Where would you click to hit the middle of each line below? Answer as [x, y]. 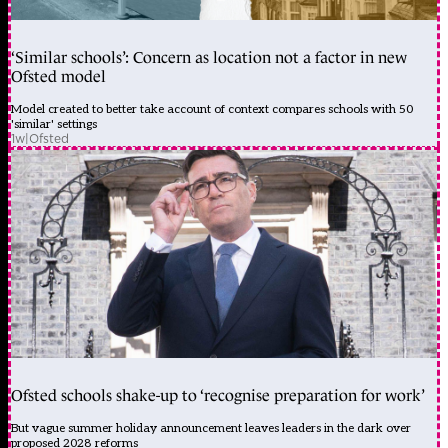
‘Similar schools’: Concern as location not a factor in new [209, 57]
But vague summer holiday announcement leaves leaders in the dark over [211, 428]
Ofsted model [58, 76]
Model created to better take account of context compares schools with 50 [212, 109]
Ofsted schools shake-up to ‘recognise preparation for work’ [218, 395]
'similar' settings [54, 124]
